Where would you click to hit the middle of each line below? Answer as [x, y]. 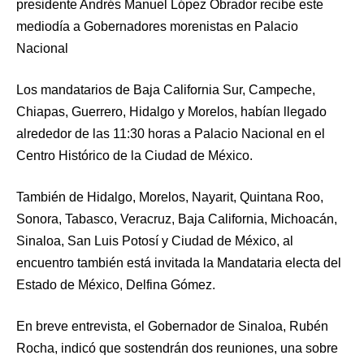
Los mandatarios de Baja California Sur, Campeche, [166, 89]
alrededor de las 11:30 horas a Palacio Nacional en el [171, 133]
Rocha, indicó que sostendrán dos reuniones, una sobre [177, 348]
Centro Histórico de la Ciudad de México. [134, 155]
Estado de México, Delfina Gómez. [116, 284]
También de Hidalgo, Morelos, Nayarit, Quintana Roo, [170, 197]
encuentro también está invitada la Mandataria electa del [179, 262]
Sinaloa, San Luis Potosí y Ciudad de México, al [155, 240]
